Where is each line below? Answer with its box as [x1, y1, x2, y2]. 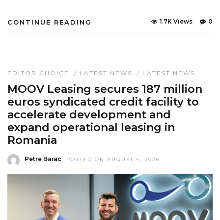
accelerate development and [7, 108, 171, 121]
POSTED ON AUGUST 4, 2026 [66, 156, 160, 163]
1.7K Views [160, 18, 192, 25]
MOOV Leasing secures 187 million [7, 82, 202, 96]
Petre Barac [25, 155, 61, 163]
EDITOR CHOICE [7, 69, 69, 77]
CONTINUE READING [7, 18, 92, 26]
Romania [7, 134, 57, 147]
